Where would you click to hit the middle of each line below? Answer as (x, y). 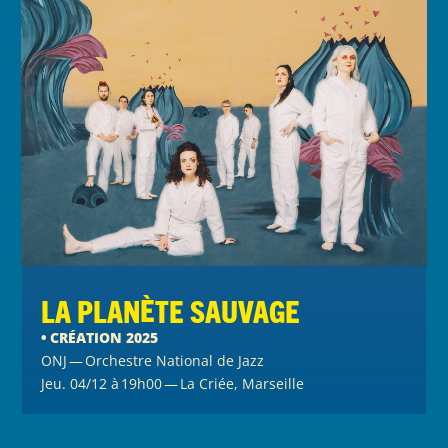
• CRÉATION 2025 (100, 337)
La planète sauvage (171, 310)
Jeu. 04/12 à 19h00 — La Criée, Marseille (173, 383)
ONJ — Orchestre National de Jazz (153, 360)
